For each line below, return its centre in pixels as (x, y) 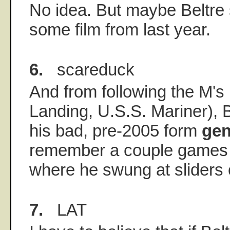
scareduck (89, 70)
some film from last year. (120, 30)
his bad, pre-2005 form (116, 131)
